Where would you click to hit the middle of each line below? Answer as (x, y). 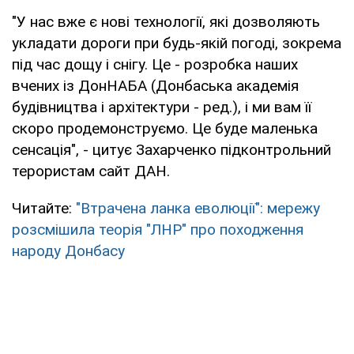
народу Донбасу (68, 250)
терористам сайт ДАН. (91, 171)
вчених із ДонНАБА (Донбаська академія (155, 85)
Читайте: (44, 208)
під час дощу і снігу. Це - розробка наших (155, 64)
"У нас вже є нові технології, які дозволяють (166, 21)
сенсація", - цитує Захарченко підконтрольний (171, 149)
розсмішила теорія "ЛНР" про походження (158, 229)
